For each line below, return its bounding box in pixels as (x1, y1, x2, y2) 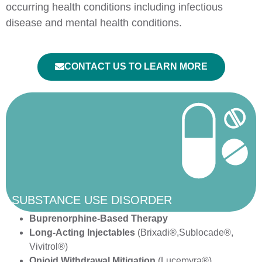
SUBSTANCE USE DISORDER (12, 194, 172, 206)
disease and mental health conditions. (6, 17, 182, 29)
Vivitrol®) (29, 242, 68, 251)
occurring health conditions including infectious (6, 1, 223, 13)
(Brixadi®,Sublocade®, (137, 227, 233, 237)
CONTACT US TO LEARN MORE (64, 61, 208, 71)
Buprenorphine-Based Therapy (29, 213, 168, 223)
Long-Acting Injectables (29, 227, 137, 237)
